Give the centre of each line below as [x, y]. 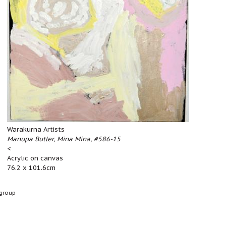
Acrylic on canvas [35, 158]
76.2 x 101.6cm [31, 168]
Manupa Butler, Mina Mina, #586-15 [64, 139]
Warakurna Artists [36, 129]
